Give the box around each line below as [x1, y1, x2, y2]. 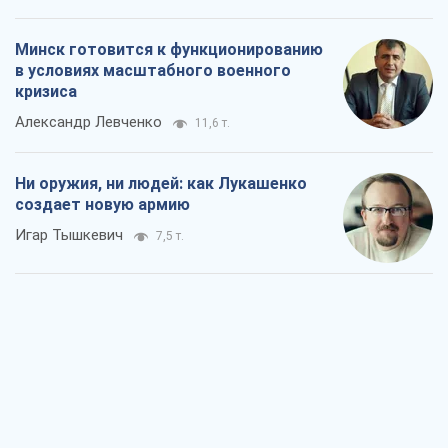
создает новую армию [15, 194, 190, 214]
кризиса [15, 81, 77, 101]
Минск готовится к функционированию [15, 39, 323, 59]
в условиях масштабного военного [15, 60, 291, 80]
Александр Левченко [15, 112, 162, 131]
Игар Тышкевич [15, 225, 123, 244]
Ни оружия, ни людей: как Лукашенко [15, 173, 307, 193]
